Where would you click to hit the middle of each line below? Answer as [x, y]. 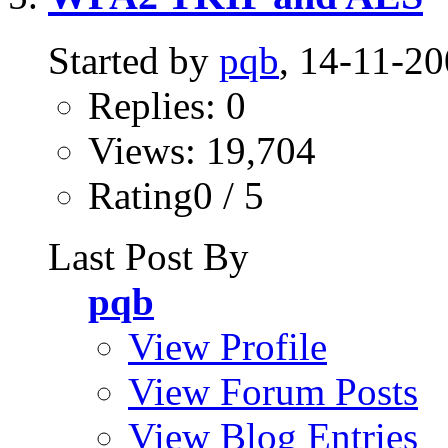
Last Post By [148, 256]
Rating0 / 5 [176, 195]
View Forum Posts [273, 391]
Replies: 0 [167, 105]
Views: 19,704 [202, 150]
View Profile [227, 346]
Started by [133, 60]
